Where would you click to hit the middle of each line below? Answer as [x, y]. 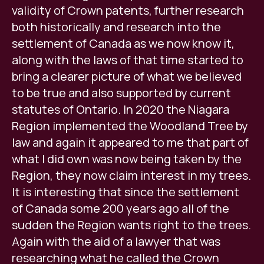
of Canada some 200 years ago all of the [121, 209]
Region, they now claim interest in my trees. [131, 176]
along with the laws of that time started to [128, 60]
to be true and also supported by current [121, 93]
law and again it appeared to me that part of [130, 143]
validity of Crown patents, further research [128, 11]
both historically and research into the [116, 27]
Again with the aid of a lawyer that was [116, 242]
